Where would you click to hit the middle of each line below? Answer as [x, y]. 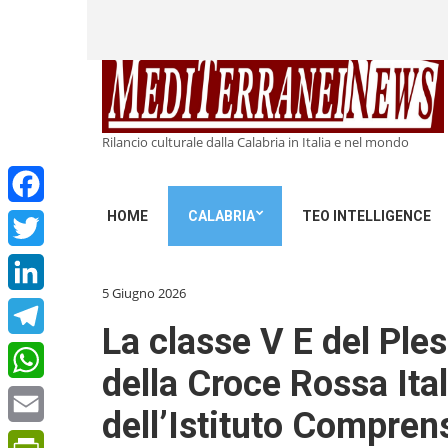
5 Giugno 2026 [144, 293]
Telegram [35, 352]
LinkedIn [34, 308]
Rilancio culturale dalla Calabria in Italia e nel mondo [255, 141]
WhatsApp [39, 396]
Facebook [37, 220]
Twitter [29, 264]
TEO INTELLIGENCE [366, 216]
